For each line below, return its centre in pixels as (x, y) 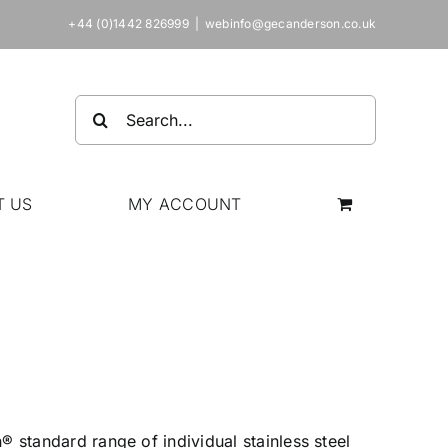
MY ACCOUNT (185, 203)
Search (101, 107)
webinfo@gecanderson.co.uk (291, 23)
